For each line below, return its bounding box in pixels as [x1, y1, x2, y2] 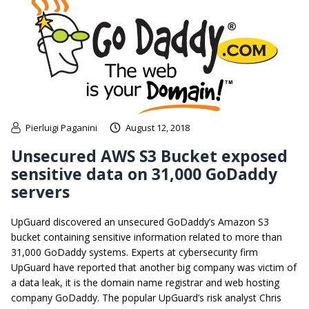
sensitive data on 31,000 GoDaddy [11, 162, 277, 185]
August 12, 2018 [126, 121, 190, 134]
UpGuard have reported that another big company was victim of [11, 260, 297, 274]
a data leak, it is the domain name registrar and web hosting [11, 275, 279, 289]
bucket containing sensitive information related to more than [11, 230, 282, 243]
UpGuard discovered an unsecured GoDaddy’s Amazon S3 [11, 215, 269, 228]
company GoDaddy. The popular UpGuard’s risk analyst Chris [11, 290, 281, 304]
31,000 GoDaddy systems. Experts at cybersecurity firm [11, 245, 258, 259]
